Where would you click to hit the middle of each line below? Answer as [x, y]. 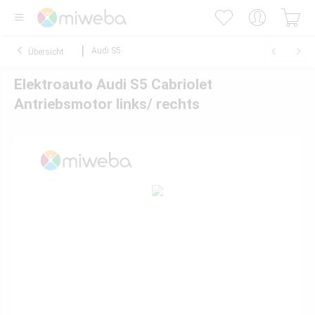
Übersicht [46, 52]
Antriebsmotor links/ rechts [107, 104]
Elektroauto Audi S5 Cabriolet [113, 84]
